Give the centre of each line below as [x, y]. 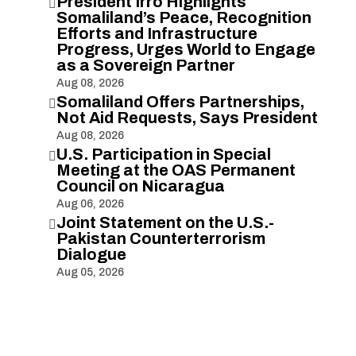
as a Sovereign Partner [145, 65]
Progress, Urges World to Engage [186, 49]
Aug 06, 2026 [90, 203]
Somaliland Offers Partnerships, [180, 101]
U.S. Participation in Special [163, 154]
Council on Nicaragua [140, 186]
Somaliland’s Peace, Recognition [184, 17]
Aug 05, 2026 [90, 272]
